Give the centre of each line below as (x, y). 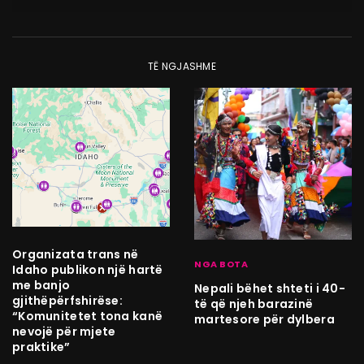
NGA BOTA (221, 264)
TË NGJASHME (182, 67)
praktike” (41, 347)
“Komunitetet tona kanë (88, 316)
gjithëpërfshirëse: (68, 300)
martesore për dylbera (266, 319)
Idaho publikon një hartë (88, 269)
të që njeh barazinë (254, 303)
